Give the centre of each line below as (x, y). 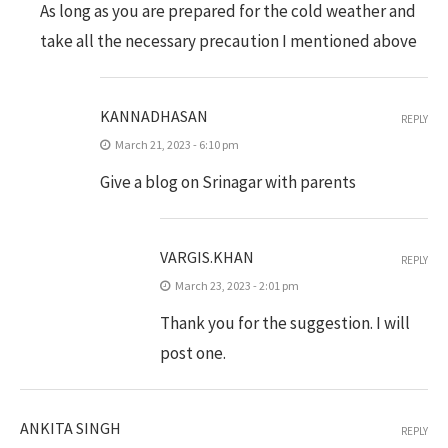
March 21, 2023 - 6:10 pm (177, 144)
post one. (193, 353)
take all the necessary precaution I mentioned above (228, 41)
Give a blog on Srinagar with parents (228, 182)
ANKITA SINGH (70, 428)
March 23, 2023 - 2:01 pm (237, 285)
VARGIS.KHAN (207, 257)
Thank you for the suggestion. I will (285, 323)
